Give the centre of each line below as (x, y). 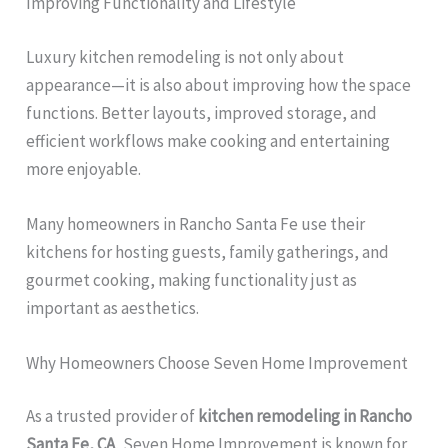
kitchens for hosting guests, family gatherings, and (208, 251)
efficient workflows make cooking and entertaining (208, 140)
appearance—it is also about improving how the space (219, 84)
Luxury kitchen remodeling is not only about (185, 56)
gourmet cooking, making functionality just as (192, 279)
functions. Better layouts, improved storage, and (202, 112)
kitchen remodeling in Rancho (305, 416)
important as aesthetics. (113, 307)
